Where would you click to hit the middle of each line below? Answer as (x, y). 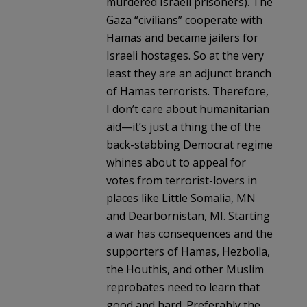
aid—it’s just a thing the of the (184, 126)
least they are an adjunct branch (189, 73)
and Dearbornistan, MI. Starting (188, 216)
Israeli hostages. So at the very (185, 55)
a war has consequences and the (189, 233)
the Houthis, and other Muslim (185, 269)
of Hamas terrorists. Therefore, (187, 91)
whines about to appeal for (176, 162)
